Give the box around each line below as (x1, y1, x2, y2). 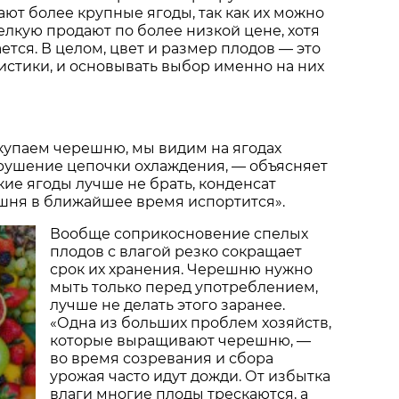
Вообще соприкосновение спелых (50, 224, 308, 242)
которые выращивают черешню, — (50, 331, 311, 349)
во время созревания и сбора (50, 349, 273, 367)
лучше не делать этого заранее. (50, 296, 285, 313)
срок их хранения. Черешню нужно (50, 260, 313, 278)
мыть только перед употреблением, (50, 278, 318, 296)
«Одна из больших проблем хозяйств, (50, 313, 331, 331)
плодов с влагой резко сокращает (50, 242, 302, 260)
